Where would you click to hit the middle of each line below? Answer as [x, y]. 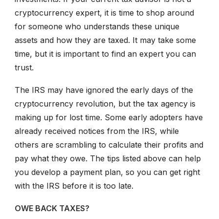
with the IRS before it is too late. [74, 186]
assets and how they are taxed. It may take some [105, 40]
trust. [24, 68]
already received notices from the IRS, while [97, 131]
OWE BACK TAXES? [52, 208]
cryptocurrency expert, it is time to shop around [104, 13]
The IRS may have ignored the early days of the [104, 90]
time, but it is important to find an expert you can [105, 54]
